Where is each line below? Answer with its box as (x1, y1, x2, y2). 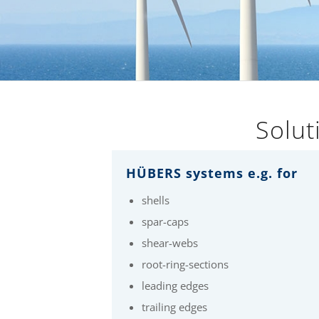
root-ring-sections (142, 257, 229, 271)
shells (142, 193, 169, 207)
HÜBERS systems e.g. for (126, 164, 298, 182)
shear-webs (142, 236, 198, 250)
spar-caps (142, 214, 189, 229)
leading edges (142, 278, 209, 293)
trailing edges (142, 300, 207, 314)
